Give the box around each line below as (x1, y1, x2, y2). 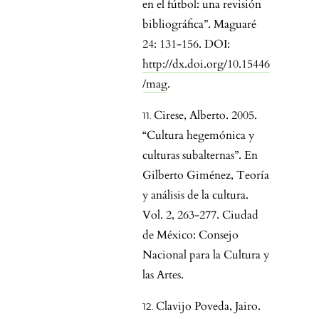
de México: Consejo (142, 227, 239, 244)
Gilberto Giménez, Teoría (142, 167, 269, 184)
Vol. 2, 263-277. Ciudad (142, 207, 258, 224)
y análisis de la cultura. (142, 187, 249, 204)
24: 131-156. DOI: (142, 36, 230, 53)
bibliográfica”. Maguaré (142, 16, 256, 33)
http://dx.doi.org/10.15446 (142, 56, 270, 73)
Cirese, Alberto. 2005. (154, 108, 257, 124)
